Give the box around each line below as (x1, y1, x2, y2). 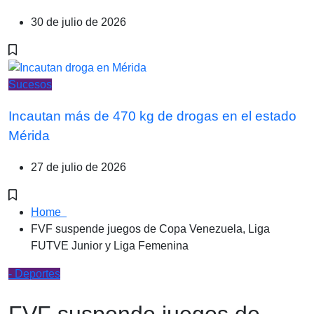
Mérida (8, 128, 50, 143)
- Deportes (8, 267, 60, 280)
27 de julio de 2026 (31, 161, 126, 173)
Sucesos (8, 78, 52, 91)
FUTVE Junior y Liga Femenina (31, 239, 189, 252)
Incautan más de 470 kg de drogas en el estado (8, 108, 296, 123)
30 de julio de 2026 (31, 16, 126, 29)
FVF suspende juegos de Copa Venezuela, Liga (31, 222, 270, 235)
